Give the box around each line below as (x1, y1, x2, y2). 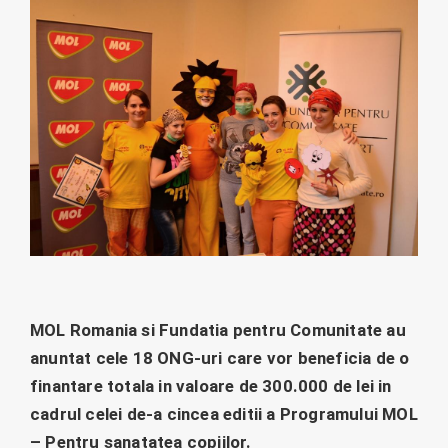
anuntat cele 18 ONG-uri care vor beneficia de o (30, 347, 410, 368)
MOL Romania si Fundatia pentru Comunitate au (30, 319, 406, 340)
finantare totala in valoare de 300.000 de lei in (30, 375, 392, 396)
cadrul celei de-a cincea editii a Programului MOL (30, 403, 418, 424)
